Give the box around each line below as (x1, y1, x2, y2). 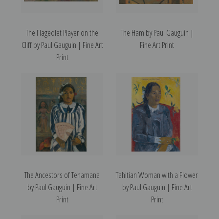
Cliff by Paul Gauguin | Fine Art (21, 39, 103, 51)
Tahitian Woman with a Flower (116, 169, 198, 181)
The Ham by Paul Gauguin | (120, 27, 194, 39)
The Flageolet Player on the (26, 27, 98, 39)
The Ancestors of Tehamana (24, 169, 100, 181)
